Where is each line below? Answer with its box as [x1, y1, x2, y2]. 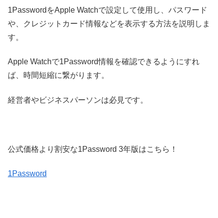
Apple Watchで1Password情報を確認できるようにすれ [8, 57, 200, 66]
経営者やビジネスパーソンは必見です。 [8, 95, 148, 104]
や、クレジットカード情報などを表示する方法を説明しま [8, 19, 210, 28]
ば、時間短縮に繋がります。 [8, 71, 109, 80]
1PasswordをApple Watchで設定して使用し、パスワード [8, 5, 207, 14]
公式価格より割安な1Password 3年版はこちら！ [8, 145, 178, 153]
